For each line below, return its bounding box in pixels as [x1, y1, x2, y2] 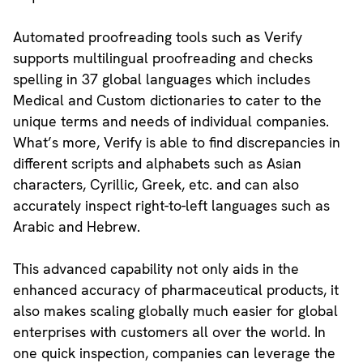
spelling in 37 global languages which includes [12, 70, 310, 89]
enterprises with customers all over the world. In [12, 322, 326, 342]
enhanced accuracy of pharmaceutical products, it [12, 280, 339, 300]
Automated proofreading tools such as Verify [12, 28, 302, 47]
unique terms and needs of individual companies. [12, 112, 329, 131]
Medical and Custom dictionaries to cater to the [12, 91, 322, 110]
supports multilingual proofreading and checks [12, 49, 313, 68]
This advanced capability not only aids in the [12, 259, 299, 279]
